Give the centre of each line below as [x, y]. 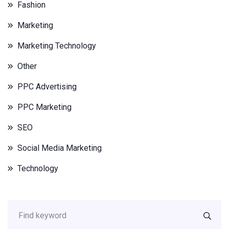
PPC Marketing [44, 107]
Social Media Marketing [60, 148]
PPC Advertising [47, 87]
